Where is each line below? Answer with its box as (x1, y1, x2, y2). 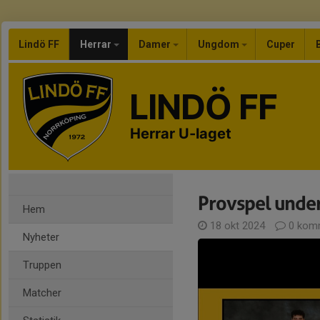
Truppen (23, 259, 61, 271)
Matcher (23, 286, 61, 299)
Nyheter (23, 231, 59, 244)
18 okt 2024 (207, 219, 268, 232)
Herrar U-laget (130, 125, 231, 142)
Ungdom (198, 39, 241, 50)
